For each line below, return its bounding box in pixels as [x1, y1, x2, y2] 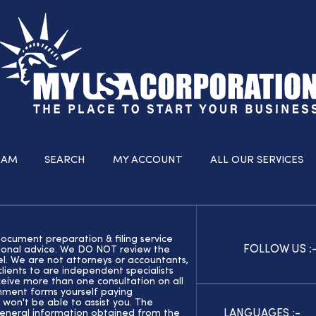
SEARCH [44, 155, 86, 166]
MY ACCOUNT [113, 155, 183, 166]
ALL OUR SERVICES [209, 155, 303, 166]
